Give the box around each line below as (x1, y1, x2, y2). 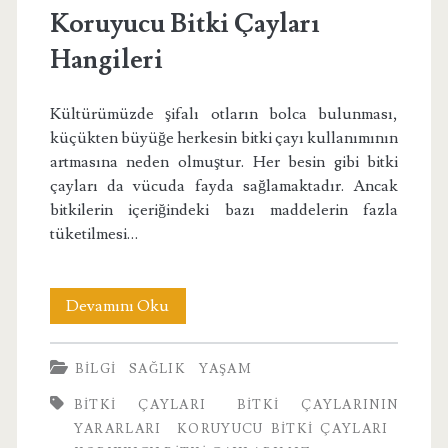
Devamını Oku (66, 296, 170, 317)
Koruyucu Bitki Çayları (49, 7, 319, 42)
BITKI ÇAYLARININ (236, 397, 399, 414)
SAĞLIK (129, 361, 186, 378)
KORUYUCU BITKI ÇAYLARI (177, 421, 389, 438)
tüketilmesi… (49, 224, 138, 245)
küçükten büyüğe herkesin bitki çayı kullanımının (49, 128, 399, 149)
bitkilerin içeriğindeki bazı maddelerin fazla (49, 200, 399, 221)
